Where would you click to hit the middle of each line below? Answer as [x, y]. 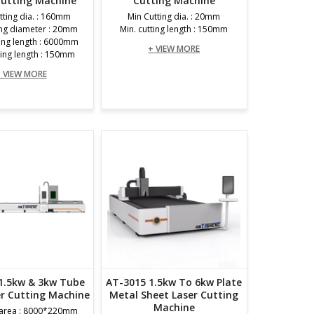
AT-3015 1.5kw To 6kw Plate [174, 282]
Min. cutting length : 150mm [174, 29]
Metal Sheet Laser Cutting [174, 295]
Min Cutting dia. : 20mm [174, 16]
